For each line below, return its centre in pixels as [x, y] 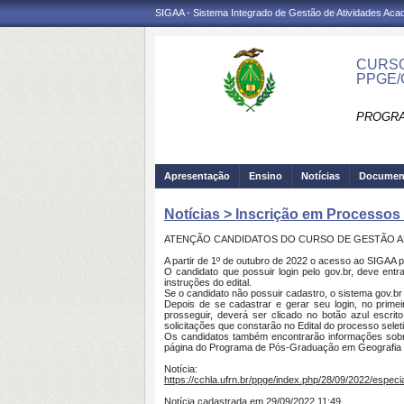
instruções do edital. [208, 282]
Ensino [266, 176]
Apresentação [197, 176]
